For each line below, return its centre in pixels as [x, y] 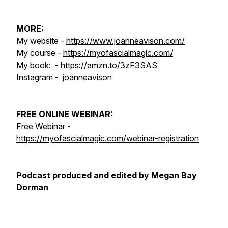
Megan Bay [174, 175]
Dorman [32, 187]
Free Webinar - [44, 126]
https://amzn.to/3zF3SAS [109, 65]
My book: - [38, 65]
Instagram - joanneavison [64, 77]
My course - [40, 53]
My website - [41, 41]
